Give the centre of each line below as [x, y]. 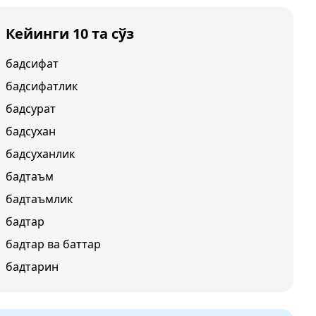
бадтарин [32, 267]
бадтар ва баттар [53, 244]
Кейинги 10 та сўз [70, 34]
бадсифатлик [42, 86]
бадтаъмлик [39, 199]
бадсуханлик [40, 154]
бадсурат [31, 109]
